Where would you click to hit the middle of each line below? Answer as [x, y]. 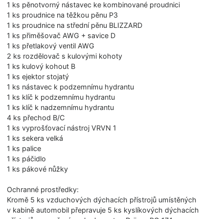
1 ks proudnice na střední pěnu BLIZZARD [75, 25]
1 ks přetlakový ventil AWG [51, 45]
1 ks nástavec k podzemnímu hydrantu [71, 87]
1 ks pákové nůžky [38, 169]
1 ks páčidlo [27, 158]
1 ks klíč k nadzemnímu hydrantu [61, 107]
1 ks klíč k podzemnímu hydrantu [61, 97]
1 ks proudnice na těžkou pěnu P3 [63, 15]
